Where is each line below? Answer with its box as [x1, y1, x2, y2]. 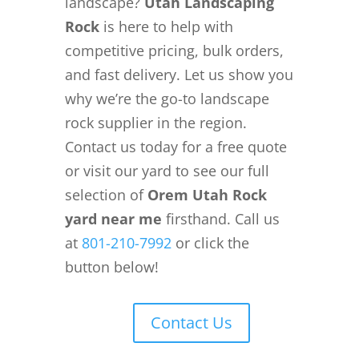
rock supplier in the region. [64, 113, 247, 133]
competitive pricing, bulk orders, [64, 41, 284, 61]
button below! [64, 257, 159, 277]
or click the [171, 233, 249, 253]
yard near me [64, 209, 162, 229]
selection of [64, 185, 147, 205]
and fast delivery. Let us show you [64, 65, 293, 85]
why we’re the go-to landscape [64, 89, 269, 109]
